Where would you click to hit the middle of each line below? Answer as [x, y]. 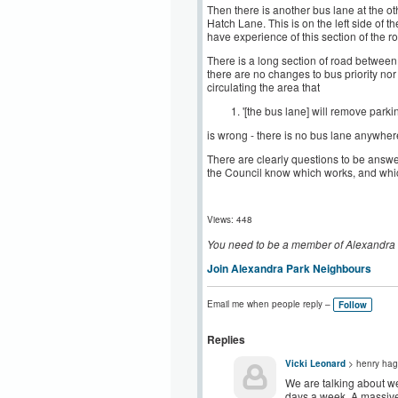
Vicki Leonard [315, 363]
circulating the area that [265, 87]
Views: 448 [230, 219]
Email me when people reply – [269, 303]
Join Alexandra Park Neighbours [289, 268]
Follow [353, 305]
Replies [226, 339]
